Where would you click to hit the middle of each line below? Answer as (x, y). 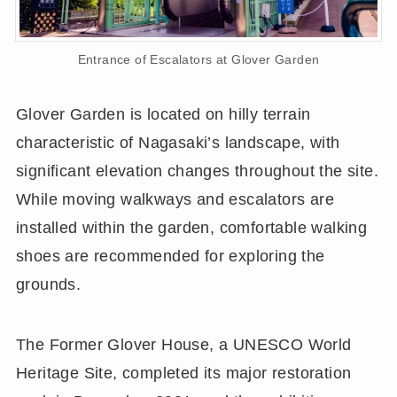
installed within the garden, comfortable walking (191, 227)
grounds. (48, 284)
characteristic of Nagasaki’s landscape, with (178, 142)
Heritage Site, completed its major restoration (183, 373)
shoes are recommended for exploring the (170, 256)
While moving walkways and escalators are (175, 199)
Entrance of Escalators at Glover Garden (198, 59)
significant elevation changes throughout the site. (197, 171)
